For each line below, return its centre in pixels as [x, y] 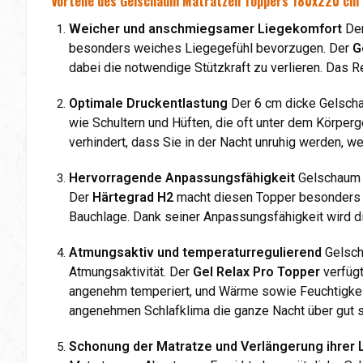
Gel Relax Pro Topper [256, 271]
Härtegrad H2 [133, 197]
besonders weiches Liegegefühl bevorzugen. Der [211, 48]
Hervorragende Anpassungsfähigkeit [182, 177]
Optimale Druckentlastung [148, 103]
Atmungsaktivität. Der [131, 271]
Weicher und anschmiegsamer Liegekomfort [205, 28]
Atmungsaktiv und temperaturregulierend [195, 252]
